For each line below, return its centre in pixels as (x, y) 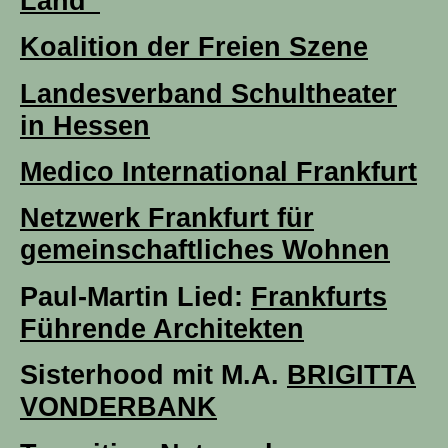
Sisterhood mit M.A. (153, 375)
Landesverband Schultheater (208, 93)
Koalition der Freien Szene (194, 47)
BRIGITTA (351, 375)
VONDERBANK (118, 407)
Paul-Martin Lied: (135, 296)
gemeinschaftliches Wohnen (205, 250)
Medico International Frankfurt (218, 172)
